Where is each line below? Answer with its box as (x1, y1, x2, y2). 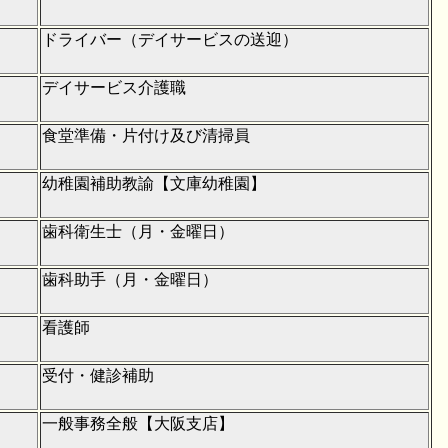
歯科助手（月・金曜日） (42, 270, 218, 288)
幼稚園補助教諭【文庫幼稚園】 (42, 174, 266, 192)
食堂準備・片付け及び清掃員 (42, 126, 250, 144)
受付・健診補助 (42, 366, 154, 384)
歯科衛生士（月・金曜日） (42, 222, 234, 240)
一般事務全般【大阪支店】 (42, 414, 234, 432)
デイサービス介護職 (42, 78, 186, 96)
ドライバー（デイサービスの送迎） (42, 30, 298, 48)
